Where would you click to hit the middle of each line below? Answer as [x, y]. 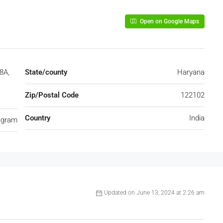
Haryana [191, 72]
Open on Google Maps [169, 21]
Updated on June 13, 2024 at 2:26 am [154, 193]
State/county [46, 72]
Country [38, 118]
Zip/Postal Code [52, 95]
